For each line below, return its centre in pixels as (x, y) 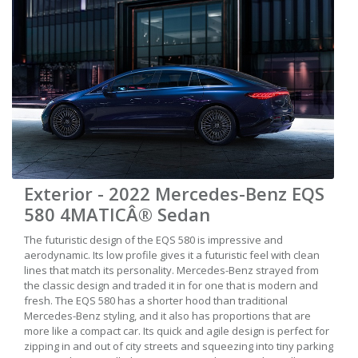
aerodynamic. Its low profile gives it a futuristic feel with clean (172, 255)
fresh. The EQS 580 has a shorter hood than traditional (156, 301)
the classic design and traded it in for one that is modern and (171, 286)
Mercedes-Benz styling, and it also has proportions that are (167, 316)
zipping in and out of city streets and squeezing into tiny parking (179, 346)
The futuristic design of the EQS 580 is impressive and (153, 240)
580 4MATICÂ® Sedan (117, 215)
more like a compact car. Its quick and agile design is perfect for (177, 331)
